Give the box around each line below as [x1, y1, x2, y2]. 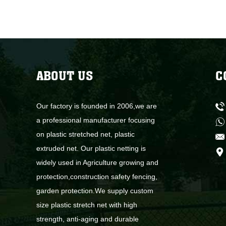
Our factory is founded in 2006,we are [36, 101, 157, 110]
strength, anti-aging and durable [36, 214, 139, 223]
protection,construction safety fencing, [36, 172, 157, 181]
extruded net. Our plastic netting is [36, 144, 146, 152]
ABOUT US [36, 68, 93, 83]
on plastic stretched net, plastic [36, 130, 135, 138]
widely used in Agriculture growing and [36, 158, 158, 166]
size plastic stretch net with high [36, 200, 137, 209]
